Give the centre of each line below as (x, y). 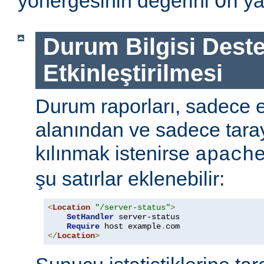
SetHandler (90, 217)
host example (130, 226)
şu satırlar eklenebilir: (130, 178)
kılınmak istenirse (115, 153)
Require (83, 226)
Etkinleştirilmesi (133, 73)
